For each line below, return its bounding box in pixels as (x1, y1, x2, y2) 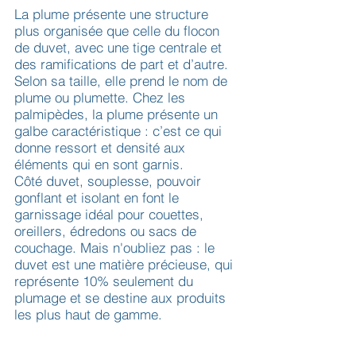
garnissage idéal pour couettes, (14, 206, 203, 222)
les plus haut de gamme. (14, 306, 162, 323)
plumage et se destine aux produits (14, 289, 226, 306)
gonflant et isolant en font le (14, 189, 179, 206)
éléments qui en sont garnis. (14, 156, 184, 172)
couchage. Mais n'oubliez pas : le (14, 239, 215, 256)
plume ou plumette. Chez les (14, 89, 185, 106)
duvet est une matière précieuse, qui (14, 256, 233, 273)
